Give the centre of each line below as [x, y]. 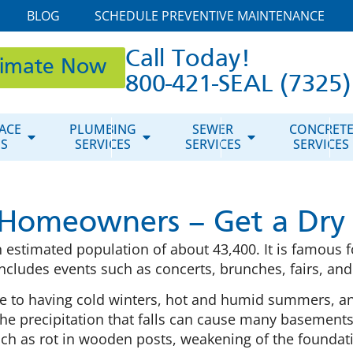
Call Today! [188, 60]
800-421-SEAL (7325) [238, 85]
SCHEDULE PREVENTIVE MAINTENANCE [209, 16]
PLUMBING [103, 129]
